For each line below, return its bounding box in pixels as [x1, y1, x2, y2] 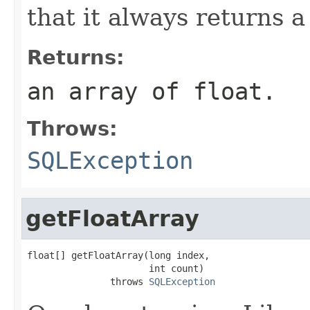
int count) [27, 262, 204, 274]
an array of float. [27, 77, 276, 105]
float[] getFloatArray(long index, [27, 249, 210, 261]
